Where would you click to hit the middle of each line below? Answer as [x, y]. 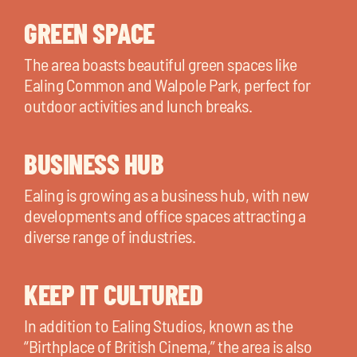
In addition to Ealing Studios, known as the [159, 325]
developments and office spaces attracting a [165, 215]
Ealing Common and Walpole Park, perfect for [167, 84]
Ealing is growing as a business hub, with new [167, 194]
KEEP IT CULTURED [113, 294]
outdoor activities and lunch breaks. [138, 105]
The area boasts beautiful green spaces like [161, 63]
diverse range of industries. [110, 235]
